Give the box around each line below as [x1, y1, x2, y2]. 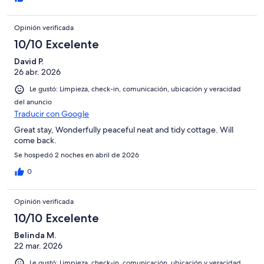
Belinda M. [14, 229, 56, 240]
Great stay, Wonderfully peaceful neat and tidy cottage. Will [14, 124, 233, 135]
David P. [14, 56, 44, 67]
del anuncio [14, 97, 52, 107]
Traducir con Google [14, 108, 89, 119]
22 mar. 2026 [14, 240, 62, 251]
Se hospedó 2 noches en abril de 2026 [14, 150, 139, 160]
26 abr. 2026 [14, 67, 61, 78]
